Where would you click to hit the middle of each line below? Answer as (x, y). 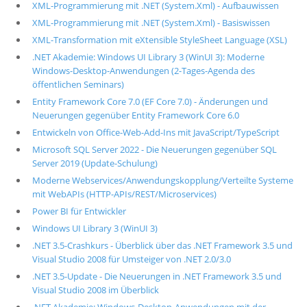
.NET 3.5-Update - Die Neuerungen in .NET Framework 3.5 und (157, 276)
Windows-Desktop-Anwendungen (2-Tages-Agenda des (143, 71)
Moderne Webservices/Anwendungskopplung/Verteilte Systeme (162, 180)
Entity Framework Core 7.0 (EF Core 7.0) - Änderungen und (150, 101)
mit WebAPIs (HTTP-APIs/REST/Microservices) (124, 194)
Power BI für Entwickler (79, 211)
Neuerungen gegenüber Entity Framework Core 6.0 (135, 115)
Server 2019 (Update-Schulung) (95, 163)
